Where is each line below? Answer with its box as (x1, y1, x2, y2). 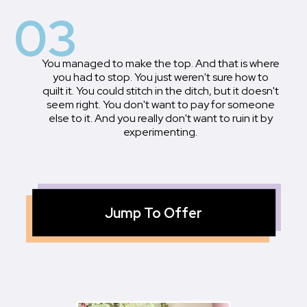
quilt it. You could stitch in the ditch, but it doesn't (42, 84, 279, 99)
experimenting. (123, 125, 197, 140)
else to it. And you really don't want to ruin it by (48, 111, 273, 126)
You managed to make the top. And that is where (41, 56, 280, 71)
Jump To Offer (105, 204, 202, 223)
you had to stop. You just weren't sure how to (52, 70, 269, 85)
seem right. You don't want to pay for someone (46, 97, 275, 112)
